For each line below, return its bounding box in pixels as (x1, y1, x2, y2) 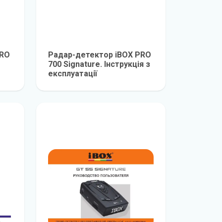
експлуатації (48, 69, 97, 78)
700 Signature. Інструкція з (48, 59, 150, 69)
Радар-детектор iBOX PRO (48, 50, 151, 59)
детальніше (100, 80, 144, 89)
